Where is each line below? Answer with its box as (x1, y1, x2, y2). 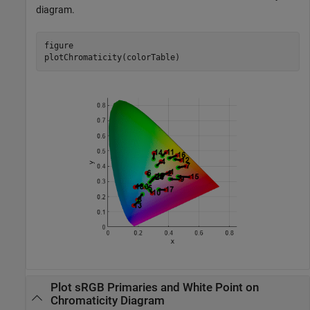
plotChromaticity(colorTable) (44, 52, 180, 62)
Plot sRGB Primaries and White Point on (50, 281, 259, 295)
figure (44, 40, 73, 51)
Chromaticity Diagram (50, 294, 165, 308)
